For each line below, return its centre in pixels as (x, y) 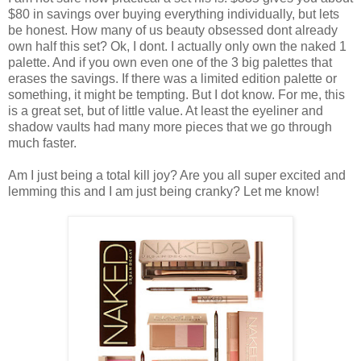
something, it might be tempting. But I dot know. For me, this (176, 94)
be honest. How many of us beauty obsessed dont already (173, 30)
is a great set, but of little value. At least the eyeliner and (166, 110)
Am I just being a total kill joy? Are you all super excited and (177, 175)
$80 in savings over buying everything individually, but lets (174, 14)
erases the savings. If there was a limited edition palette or (172, 78)
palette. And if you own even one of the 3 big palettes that (170, 62)
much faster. (42, 143)
